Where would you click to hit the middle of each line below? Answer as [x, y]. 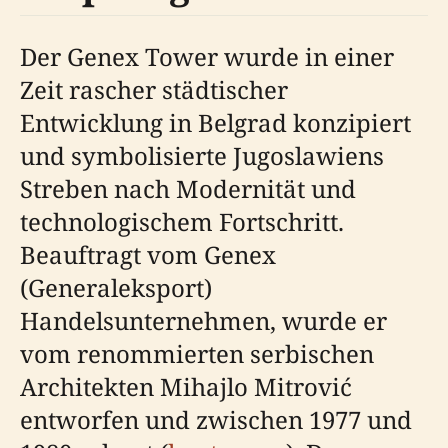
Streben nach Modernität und [188, 188]
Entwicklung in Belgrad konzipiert [215, 122]
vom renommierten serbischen [197, 353]
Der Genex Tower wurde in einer [207, 56]
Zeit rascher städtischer [154, 89]
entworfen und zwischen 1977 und [216, 419]
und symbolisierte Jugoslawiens [202, 155]
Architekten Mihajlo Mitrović [186, 386]
